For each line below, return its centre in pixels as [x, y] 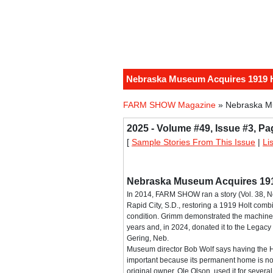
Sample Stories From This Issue [193, 142]
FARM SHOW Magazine [169, 105]
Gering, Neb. [148, 239]
